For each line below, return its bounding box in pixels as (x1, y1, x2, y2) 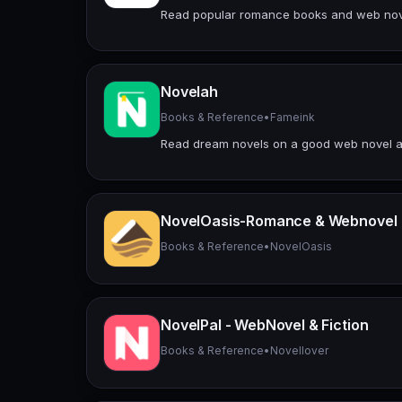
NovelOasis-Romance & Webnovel (161, 211, 398, 230)
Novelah (161, 82, 218, 100)
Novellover (270, 343, 328, 357)
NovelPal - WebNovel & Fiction (161, 315, 369, 334)
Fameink (270, 109, 315, 124)
